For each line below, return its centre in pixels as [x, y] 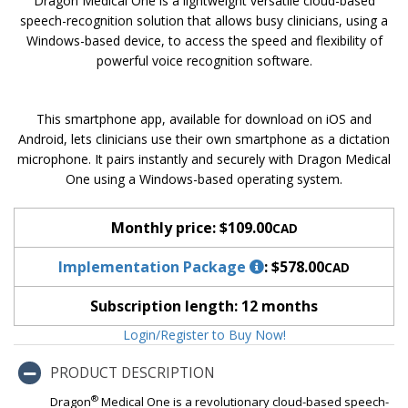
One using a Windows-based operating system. [204, 179]
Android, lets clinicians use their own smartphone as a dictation [204, 139]
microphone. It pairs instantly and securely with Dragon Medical [204, 159]
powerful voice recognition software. [204, 61]
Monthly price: [165, 228]
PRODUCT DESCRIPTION [133, 373]
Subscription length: [166, 306]
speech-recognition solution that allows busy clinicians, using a [204, 20]
